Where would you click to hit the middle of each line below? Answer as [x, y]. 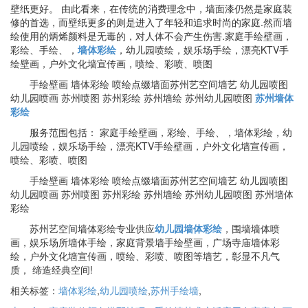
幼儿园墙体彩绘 [188, 229]
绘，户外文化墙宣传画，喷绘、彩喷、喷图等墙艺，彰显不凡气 [145, 256]
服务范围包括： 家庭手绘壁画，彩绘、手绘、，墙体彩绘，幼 [151, 132]
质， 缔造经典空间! [52, 270]
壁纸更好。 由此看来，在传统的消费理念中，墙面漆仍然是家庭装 [151, 9]
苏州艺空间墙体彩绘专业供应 [82, 229]
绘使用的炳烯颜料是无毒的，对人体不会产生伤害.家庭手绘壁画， [151, 36]
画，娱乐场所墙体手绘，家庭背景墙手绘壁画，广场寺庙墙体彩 [145, 242]
